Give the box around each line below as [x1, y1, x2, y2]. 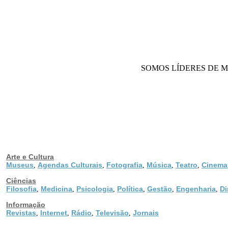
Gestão [147, 184, 172, 193]
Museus [6, 160, 34, 169]
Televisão [96, 208, 129, 217]
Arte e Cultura [6, 152, 54, 161]
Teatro [176, 160, 197, 169]
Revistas [6, 208, 36, 217]
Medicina [41, 184, 72, 193]
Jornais [133, 208, 159, 217]
